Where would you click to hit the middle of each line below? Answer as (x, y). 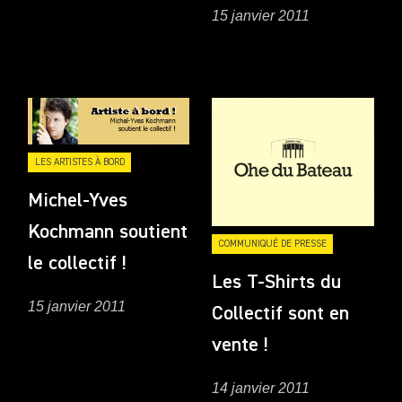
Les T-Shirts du (277, 282)
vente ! (240, 345)
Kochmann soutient (108, 232)
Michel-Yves (78, 201)
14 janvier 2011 (261, 389)
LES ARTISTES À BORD (79, 162)
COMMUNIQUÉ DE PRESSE (272, 243)
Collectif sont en (281, 314)
